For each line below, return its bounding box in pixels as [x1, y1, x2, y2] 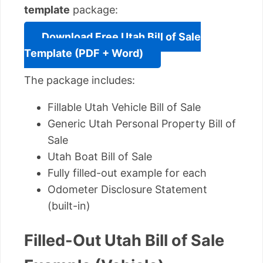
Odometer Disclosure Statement [48, 183, 207, 196]
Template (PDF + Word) [24, 47, 143, 60]
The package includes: [24, 74, 135, 87]
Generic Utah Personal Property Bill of [48, 117, 236, 130]
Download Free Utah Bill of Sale [42, 31, 201, 43]
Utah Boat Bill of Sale [48, 150, 152, 163]
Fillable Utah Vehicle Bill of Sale [48, 101, 201, 114]
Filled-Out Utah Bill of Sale [24, 230, 224, 250]
